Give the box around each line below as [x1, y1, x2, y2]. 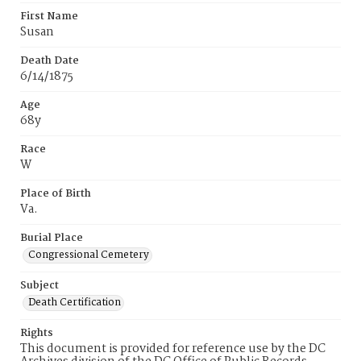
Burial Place [20, 230, 83, 247]
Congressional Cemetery [28, 247, 149, 263]
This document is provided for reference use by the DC [20, 339, 326, 359]
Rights [20, 325, 53, 342]
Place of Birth [20, 185, 91, 202]
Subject [20, 277, 59, 294]
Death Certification [28, 294, 121, 311]
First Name [20, 8, 78, 25]
